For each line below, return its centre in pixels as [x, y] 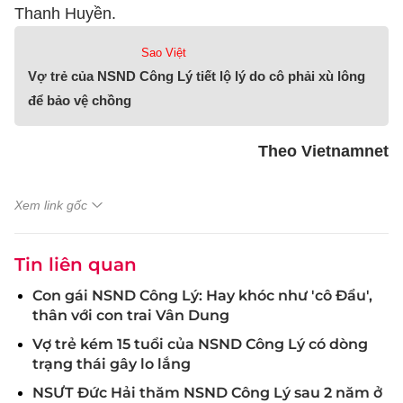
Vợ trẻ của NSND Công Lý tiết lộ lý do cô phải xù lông [197, 76]
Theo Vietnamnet [323, 151]
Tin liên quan [76, 264]
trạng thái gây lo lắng [112, 364]
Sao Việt [163, 53]
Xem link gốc [51, 205]
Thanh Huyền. [70, 13]
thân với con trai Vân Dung [131, 315]
